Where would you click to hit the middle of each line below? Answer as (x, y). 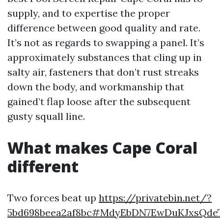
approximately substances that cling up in (105, 57)
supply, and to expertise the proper (89, 13)
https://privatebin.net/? (155, 198)
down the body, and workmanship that (96, 87)
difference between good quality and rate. (104, 28)
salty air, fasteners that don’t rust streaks (103, 72)
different (43, 166)
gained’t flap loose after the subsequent (99, 101)
